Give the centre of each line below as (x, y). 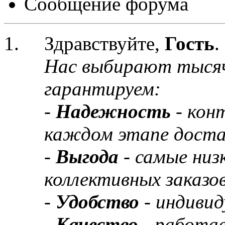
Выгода (90, 156)
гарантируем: (102, 89)
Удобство (100, 202)
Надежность (116, 111)
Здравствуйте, (104, 43)
